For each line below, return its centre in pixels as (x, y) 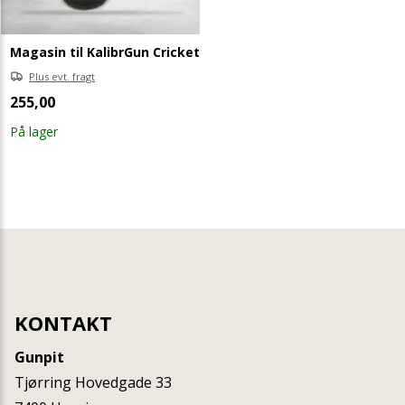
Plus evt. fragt (61, 76)
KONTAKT (64, 322)
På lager (33, 131)
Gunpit (40, 357)
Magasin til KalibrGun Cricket (104, 52)
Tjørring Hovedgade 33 (94, 382)
